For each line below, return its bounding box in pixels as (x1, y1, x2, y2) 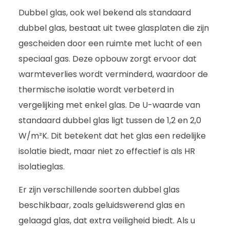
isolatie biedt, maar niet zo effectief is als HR (18, 145, 195, 158)
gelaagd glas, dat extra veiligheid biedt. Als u (18, 214, 195, 226)
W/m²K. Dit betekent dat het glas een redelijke (18, 130, 206, 142)
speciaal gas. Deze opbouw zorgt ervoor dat (18, 53, 197, 65)
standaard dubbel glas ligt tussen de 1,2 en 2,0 (18, 114, 201, 127)
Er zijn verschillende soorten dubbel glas (18, 183, 180, 196)
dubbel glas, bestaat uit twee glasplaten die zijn (18, 22, 209, 34)
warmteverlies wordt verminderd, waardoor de (18, 68, 208, 81)
